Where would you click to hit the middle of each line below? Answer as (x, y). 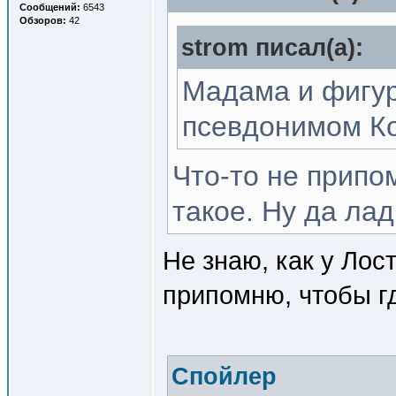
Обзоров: (43, 20)
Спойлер (224, 377)
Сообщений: (50, 7)
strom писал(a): (272, 48)
